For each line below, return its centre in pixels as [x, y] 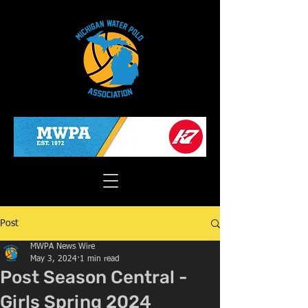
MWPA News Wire [63, 247]
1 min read [100, 259]
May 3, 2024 [54, 259]
